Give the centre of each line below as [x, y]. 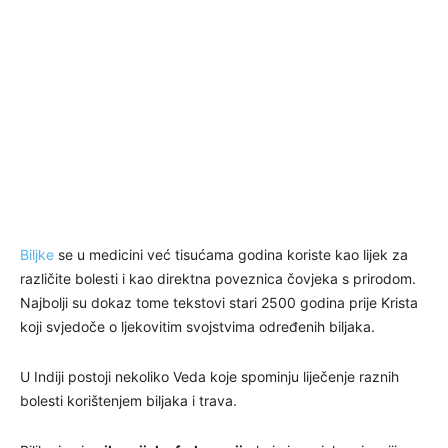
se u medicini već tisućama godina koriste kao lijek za [233, 254]
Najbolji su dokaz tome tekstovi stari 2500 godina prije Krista [219, 302]
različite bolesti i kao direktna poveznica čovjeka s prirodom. [218, 278]
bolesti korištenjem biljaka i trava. [128, 400]
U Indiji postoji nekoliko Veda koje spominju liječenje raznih [209, 376]
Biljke [39, 254]
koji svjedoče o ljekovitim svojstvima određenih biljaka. [197, 326]
